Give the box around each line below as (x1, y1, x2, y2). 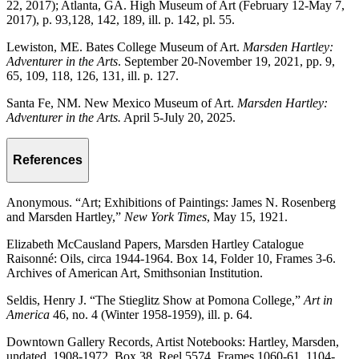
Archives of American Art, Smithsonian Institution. (6, 265, 263, 280)
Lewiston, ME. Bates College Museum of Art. (6, 40, 243, 54)
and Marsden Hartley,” (6, 209, 124, 224)
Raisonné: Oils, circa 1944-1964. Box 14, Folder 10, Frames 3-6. (6, 251, 336, 265)
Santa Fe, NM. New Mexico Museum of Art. (6, 96, 237, 111)
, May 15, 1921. (207, 209, 288, 224)
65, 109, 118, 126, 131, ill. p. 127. (6, 69, 179, 83)
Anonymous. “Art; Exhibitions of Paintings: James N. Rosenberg (6, 195, 336, 209)
